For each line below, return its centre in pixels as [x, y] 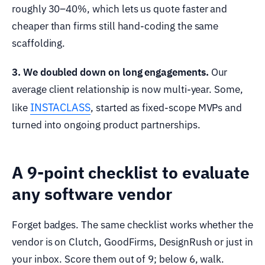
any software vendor [92, 193]
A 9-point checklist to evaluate [131, 172]
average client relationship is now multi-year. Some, [127, 89]
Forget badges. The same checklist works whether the [132, 224]
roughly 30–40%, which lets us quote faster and [120, 9]
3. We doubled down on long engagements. [110, 72]
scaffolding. [39, 43]
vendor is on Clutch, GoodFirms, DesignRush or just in [132, 242]
